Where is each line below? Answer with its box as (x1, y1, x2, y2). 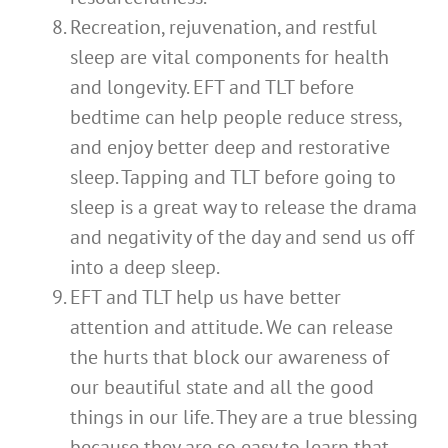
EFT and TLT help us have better (70, 283, 341, 310)
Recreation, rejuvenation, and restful (70, 13, 377, 40)
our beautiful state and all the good (70, 373, 374, 400)
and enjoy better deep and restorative (70, 133, 390, 160)
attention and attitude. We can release (70, 313, 393, 340)
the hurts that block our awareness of (70, 343, 389, 370)
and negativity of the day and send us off (70, 223, 414, 250)
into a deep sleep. (70, 253, 220, 280)
